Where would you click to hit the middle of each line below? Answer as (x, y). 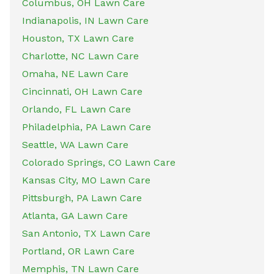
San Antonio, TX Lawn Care (86, 233)
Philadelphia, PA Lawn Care (87, 127)
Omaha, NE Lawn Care (75, 73)
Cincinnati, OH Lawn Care (82, 91)
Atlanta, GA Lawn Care (75, 215)
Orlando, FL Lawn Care (76, 109)
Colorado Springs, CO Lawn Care (99, 162)
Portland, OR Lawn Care (78, 251)
